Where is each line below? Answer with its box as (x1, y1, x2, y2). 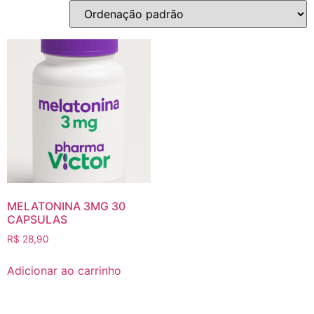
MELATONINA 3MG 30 (7, 199, 125, 213)
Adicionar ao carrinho (7, 263, 121, 278)
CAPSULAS (7, 212, 67, 226)
